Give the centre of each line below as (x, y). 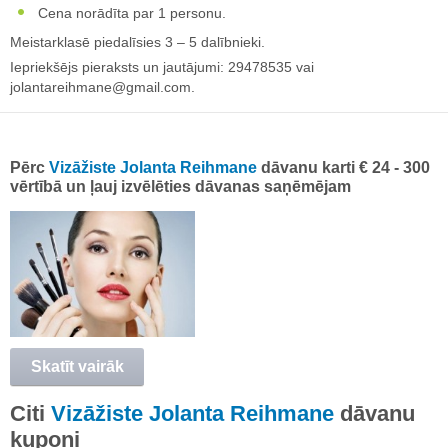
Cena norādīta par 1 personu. (130, 12)
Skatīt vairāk (77, 366)
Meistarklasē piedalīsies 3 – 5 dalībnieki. (137, 41)
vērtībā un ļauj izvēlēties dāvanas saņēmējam (180, 186)
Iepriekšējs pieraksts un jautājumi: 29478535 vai (162, 66)
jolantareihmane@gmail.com (100, 86)
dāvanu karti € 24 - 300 (343, 167)
